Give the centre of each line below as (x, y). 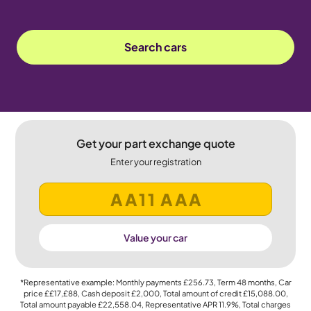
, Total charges (265, 304)
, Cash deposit (104, 293)
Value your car (155, 237)
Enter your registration (155, 162)
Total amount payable (59, 304)
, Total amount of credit (201, 293)
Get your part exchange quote (155, 143)
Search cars (155, 47)
